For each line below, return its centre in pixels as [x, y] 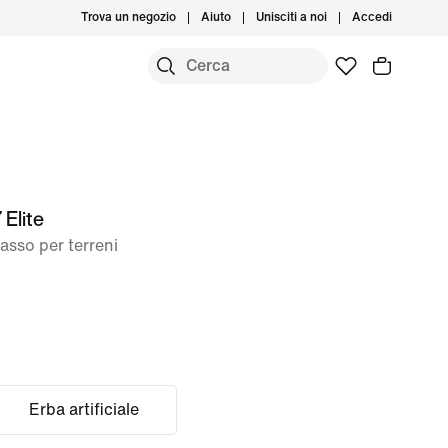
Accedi [372, 17]
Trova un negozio [128, 17]
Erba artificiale [83, 409]
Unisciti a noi [291, 17]
